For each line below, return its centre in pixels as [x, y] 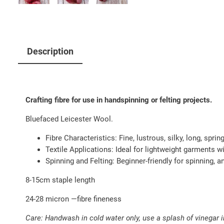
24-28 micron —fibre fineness [73, 199]
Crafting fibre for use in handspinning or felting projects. [119, 100]
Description [50, 51]
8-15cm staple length [60, 180]
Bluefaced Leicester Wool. [69, 119]
